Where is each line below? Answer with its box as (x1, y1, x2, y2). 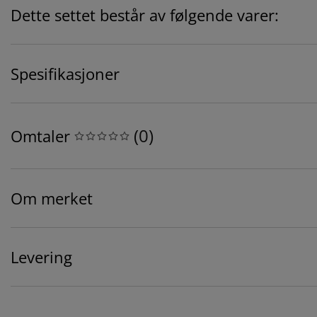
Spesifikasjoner (11, 63, 120, 85)
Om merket (11, 188, 93, 209)
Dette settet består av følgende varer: (11, 4, 279, 26)
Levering (11, 246, 72, 268)
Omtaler (11, 125, 70, 147)
